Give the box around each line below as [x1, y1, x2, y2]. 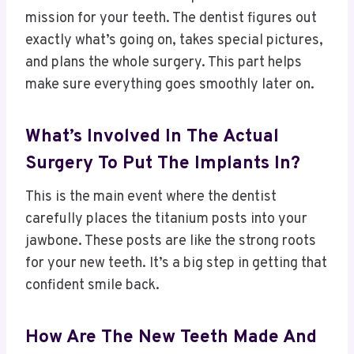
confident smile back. [25, 277, 160, 296]
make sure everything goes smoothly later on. [25, 76, 314, 95]
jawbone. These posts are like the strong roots [25, 232, 316, 251]
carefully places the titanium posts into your [25, 210, 307, 229]
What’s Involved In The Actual [25, 125, 279, 149]
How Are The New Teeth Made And [25, 326, 317, 349]
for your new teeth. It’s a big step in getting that [25, 254, 327, 273]
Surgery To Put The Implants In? [25, 152, 300, 175]
